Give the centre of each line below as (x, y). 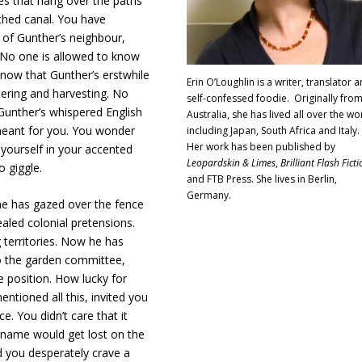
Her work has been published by (261, 147)
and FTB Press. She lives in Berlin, (261, 179)
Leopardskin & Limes (231, 163)
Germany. (208, 196)
